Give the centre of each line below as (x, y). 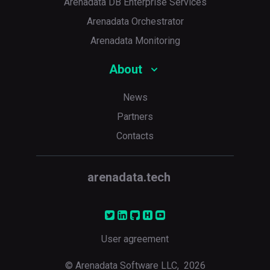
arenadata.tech (129, 177)
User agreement (135, 239)
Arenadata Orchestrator (135, 21)
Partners (135, 117)
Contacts (135, 136)
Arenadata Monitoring (135, 41)
